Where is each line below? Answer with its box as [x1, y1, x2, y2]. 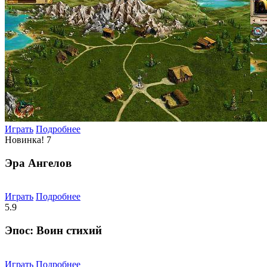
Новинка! [5, 135, 44, 145]
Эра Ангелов [5, 156, 72, 169]
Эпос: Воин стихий [5, 224, 102, 237]
